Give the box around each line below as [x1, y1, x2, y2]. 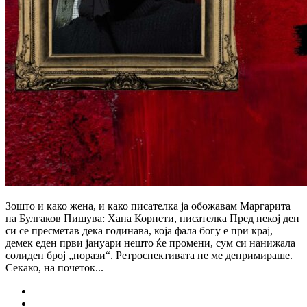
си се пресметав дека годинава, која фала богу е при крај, [5, 224, 273, 236]
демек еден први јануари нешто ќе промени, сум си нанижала [5, 236, 295, 249]
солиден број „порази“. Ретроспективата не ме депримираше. [5, 249, 293, 261]
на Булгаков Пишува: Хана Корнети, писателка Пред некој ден [5, 212, 299, 224]
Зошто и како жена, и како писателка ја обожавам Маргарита [5, 199, 291, 212]
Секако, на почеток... [5, 261, 103, 273]
